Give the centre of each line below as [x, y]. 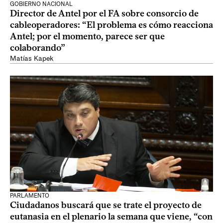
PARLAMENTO [30, 196]
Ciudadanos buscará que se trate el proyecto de [106, 205]
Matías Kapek [32, 58]
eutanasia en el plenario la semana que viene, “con [111, 217]
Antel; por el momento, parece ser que [87, 36]
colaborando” [38, 48]
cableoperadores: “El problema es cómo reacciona [111, 25]
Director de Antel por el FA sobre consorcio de [104, 13]
